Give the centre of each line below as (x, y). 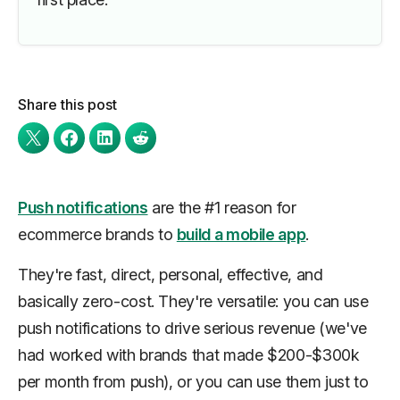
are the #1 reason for (222, 208)
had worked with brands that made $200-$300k (189, 355)
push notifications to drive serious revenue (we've (193, 328)
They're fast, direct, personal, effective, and (171, 275)
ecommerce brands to (97, 234)
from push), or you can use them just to (229, 382)
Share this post (67, 104)
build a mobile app (241, 234)
